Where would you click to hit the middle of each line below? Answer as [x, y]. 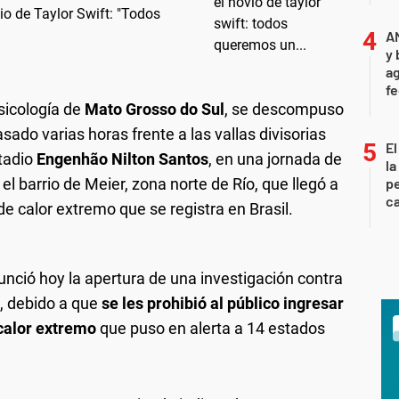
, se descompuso [284, 109]
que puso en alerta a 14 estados [211, 328]
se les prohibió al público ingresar [223, 303]
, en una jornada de [275, 159]
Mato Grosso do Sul [155, 109]
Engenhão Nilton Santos [122, 159]
